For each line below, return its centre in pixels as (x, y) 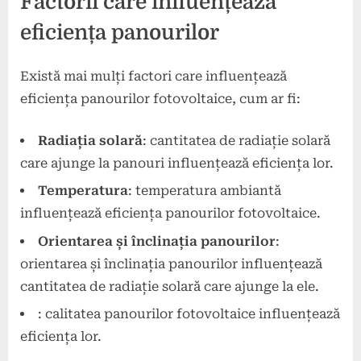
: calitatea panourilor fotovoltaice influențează (189, 314)
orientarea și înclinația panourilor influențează (171, 263)
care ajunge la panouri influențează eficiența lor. (177, 164)
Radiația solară (90, 141)
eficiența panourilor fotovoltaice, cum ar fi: (160, 99)
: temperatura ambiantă (205, 191)
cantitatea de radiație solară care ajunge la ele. (170, 286)
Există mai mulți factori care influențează (154, 77)
